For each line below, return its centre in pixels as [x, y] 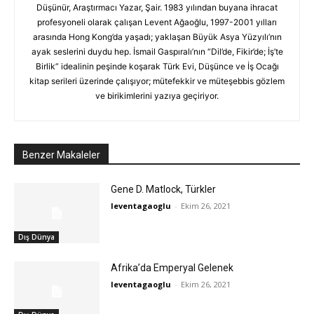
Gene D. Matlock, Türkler [164, 189]
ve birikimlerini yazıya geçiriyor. [157, 96]
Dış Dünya [36, 237]
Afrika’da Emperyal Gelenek [172, 267]
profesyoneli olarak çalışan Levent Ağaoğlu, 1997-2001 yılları [157, 22]
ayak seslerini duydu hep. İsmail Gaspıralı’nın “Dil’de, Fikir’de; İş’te [157, 52]
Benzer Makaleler [61, 155]
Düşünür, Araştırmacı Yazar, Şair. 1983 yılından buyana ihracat [157, 7]
